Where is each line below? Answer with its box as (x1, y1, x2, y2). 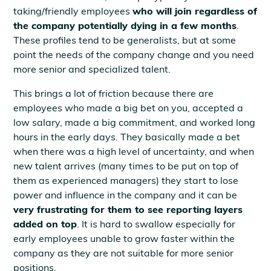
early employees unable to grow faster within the (13, 232, 235, 244)
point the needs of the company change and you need (13, 48, 255, 60)
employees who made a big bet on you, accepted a (13, 102, 244, 114)
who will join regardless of (132, 5, 258, 17)
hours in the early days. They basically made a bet (13, 131, 241, 143)
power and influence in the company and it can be (13, 189, 238, 201)
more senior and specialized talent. (13, 63, 171, 75)
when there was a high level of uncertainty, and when (13, 145, 255, 157)
